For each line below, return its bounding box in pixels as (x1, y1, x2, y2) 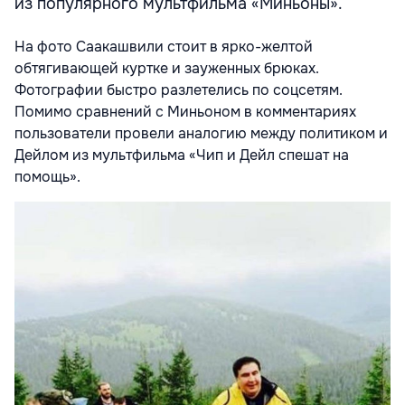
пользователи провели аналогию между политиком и (14, 124, 388, 144)
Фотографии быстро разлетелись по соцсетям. (14, 80, 343, 100)
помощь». (14, 167, 80, 187)
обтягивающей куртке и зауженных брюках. (14, 59, 319, 79)
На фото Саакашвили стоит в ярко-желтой (14, 37, 313, 57)
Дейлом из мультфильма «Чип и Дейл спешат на (14, 146, 349, 165)
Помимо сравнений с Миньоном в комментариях (14, 102, 356, 122)
